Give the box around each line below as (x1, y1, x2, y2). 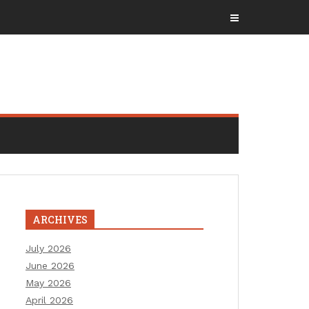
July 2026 (26, 243, 71, 254)
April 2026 (26, 295, 73, 306)
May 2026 (26, 277, 71, 288)
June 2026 (26, 260, 74, 271)
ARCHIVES (32, 213, 88, 226)
